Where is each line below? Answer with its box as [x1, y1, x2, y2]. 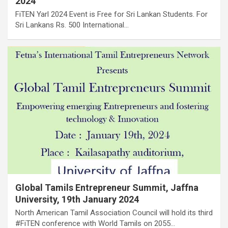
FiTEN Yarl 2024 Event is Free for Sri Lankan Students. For [15, 9, 208, 19]
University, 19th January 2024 [15, 193, 139, 205]
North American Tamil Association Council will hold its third [15, 208, 213, 217]
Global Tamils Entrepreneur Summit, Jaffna [15, 182, 198, 193]
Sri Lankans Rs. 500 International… [15, 20, 129, 30]
